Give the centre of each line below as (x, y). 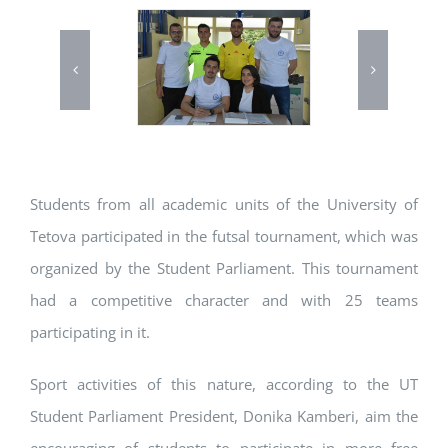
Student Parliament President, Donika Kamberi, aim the (224, 416)
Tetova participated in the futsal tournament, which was (224, 236)
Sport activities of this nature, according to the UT (224, 384)
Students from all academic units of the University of (224, 204)
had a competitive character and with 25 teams (224, 300)
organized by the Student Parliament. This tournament (224, 268)
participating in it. (90, 332)
